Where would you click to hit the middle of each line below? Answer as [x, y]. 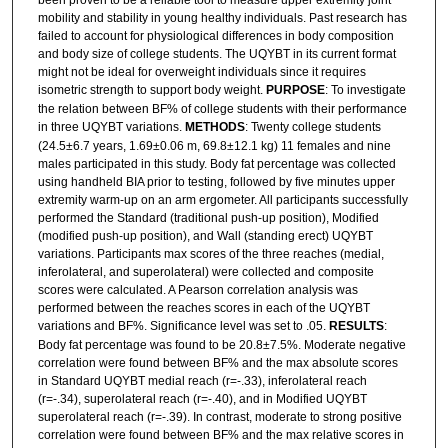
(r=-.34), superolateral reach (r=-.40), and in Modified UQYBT [202, 399]
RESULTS [356, 326]
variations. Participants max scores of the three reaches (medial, [210, 254]
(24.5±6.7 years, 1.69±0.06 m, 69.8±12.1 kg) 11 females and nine [214, 146]
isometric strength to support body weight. [151, 90]
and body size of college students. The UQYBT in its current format [216, 54]
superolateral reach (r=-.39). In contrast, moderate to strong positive [219, 417]
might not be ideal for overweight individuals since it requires [201, 72]
